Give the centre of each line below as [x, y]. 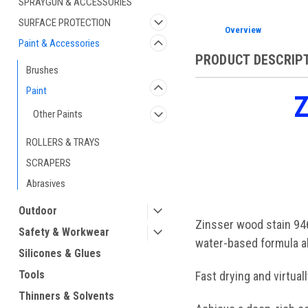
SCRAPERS [48, 163]
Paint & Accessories [59, 43]
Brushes [42, 70]
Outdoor [38, 211]
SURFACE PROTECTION [65, 23]
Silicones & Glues [60, 253]
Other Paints [58, 114]
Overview [243, 30]
